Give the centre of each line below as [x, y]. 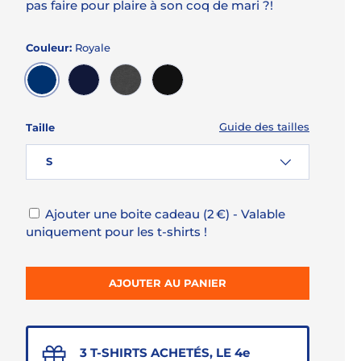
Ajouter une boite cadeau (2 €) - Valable [165, 214]
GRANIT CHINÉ [166, 100]
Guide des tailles [264, 127]
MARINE [106, 100]
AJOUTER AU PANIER [168, 282]
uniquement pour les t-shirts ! [116, 231]
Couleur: [50, 47]
